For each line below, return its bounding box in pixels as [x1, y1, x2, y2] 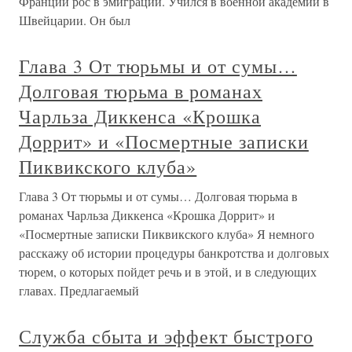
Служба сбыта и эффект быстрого [19, 324, 313, 349]
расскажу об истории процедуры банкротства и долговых [19, 244, 329, 261]
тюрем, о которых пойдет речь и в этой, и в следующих [19, 263, 317, 280]
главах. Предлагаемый [19, 282, 139, 299]
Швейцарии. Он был [19, 12, 130, 28]
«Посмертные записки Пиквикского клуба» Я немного [19, 225, 314, 242]
